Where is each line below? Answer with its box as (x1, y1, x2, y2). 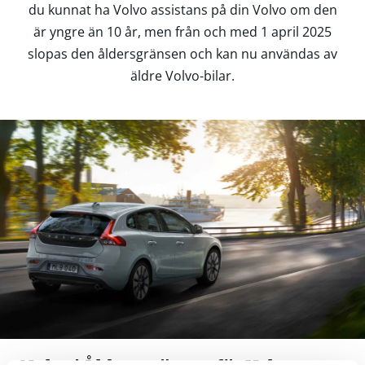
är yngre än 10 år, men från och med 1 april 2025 (33, 23, 332, 42)
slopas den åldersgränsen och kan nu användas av (28, 45, 337, 64)
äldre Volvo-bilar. (130, 67, 235, 86)
